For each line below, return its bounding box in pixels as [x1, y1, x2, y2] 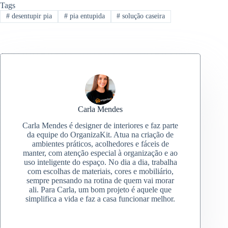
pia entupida [67, 12, 105, 20]
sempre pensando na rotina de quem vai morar [26, 176, 175, 185]
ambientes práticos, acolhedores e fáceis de [32, 139, 169, 149]
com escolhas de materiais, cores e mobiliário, [27, 167, 174, 176]
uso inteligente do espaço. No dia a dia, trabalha [23, 158, 177, 167]
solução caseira [120, 12, 165, 20]
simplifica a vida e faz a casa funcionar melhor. [25, 194, 176, 204]
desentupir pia [9, 12, 52, 20]
